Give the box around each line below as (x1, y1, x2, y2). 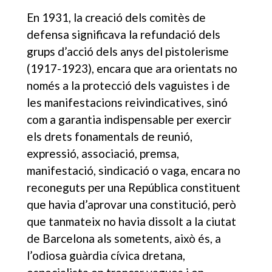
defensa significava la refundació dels (27, 27, 221, 41)
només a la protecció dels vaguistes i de (27, 78, 231, 92)
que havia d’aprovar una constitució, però (27, 197, 237, 211)
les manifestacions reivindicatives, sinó (27, 95, 228, 109)
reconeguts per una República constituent (27, 180, 241, 194)
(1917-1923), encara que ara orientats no (27, 61, 238, 75)
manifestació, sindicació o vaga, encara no (27, 163, 241, 177)
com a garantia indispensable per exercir (27, 112, 232, 126)
